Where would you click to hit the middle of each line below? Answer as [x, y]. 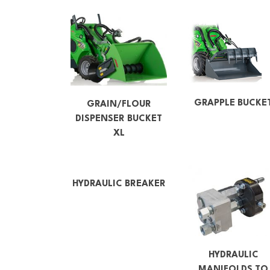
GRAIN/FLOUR [119, 104]
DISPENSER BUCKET [119, 119]
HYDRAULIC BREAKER [119, 184]
